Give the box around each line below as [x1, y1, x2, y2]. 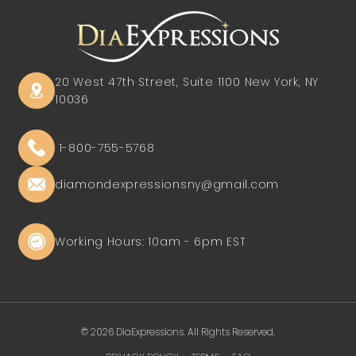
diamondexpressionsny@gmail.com [55, 176, 279, 192]
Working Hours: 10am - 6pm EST [55, 233, 246, 250]
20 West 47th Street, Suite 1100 [55, 74, 245, 91]
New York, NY [244, 74, 319, 91]
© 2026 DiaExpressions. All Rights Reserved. [81, 325, 275, 339]
